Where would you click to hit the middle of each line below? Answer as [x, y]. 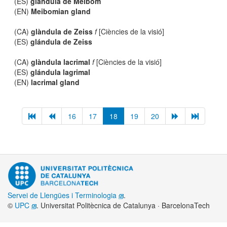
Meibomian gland [61, 11]
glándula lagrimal [61, 72]
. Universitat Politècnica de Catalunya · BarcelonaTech [123, 205]
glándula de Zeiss [62, 42]
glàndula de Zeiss [62, 31]
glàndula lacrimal [61, 62]
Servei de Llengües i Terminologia [63, 195]
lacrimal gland [55, 82]
